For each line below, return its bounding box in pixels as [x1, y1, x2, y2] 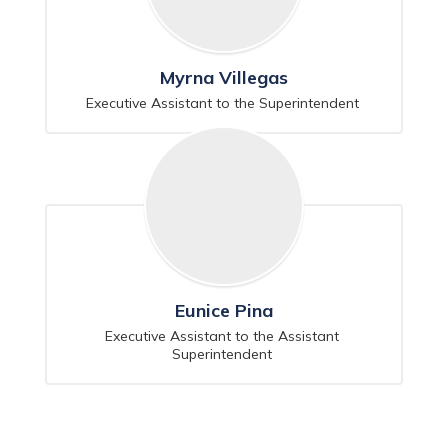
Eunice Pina [175, 299, 273, 322]
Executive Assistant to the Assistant [105, 327, 339, 345]
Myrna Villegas [160, 66, 288, 89]
